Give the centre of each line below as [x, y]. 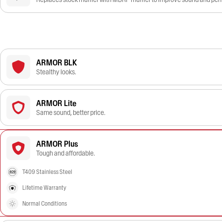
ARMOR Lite [56, 103]
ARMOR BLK [56, 62]
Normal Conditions [45, 203]
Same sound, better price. [71, 112]
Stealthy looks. [56, 72]
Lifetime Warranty [44, 188]
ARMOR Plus [57, 144]
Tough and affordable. [66, 153]
